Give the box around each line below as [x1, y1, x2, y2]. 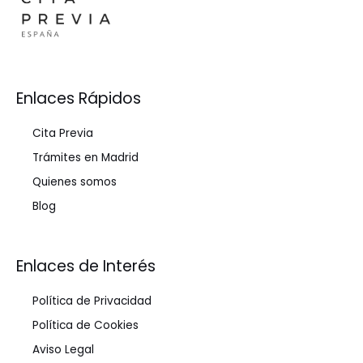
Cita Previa [32, 126, 93, 142]
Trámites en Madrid [32, 150, 139, 166]
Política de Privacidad [32, 293, 152, 310]
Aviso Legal [32, 342, 94, 358]
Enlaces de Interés [16, 255, 156, 278]
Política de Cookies [32, 318, 139, 334]
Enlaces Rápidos [16, 87, 141, 109]
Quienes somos [32, 174, 117, 190]
